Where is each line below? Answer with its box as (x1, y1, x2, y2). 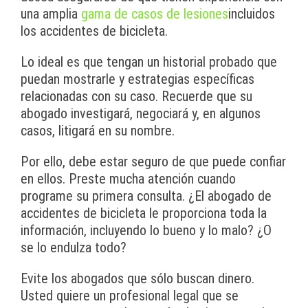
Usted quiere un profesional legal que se (21, 287, 239, 305)
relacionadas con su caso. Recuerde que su (21, 88, 252, 105)
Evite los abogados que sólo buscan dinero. (21, 270, 254, 287)
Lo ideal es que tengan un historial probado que (21, 54, 277, 71)
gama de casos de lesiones (81, 5, 228, 23)
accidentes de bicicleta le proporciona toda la (21, 205, 267, 222)
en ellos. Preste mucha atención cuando (21, 170, 236, 188)
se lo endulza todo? (21, 239, 126, 256)
